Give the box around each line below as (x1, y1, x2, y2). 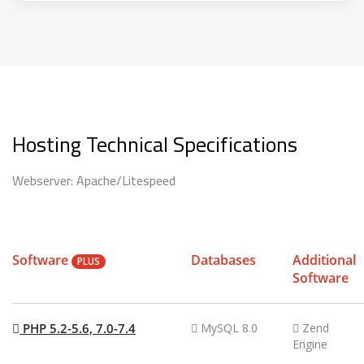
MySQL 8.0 (197, 320, 258, 336)
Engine (292, 336, 327, 352)
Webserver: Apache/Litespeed (12, 168, 175, 193)
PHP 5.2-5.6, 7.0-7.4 (19, 320, 136, 336)
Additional (292, 251, 356, 269)
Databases (191, 251, 256, 269)
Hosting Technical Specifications (12, 124, 297, 164)
